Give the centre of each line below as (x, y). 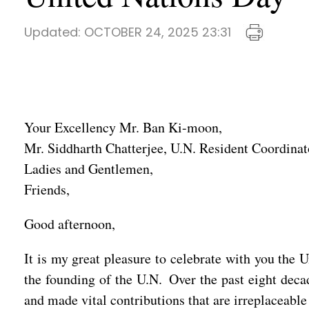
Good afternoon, (70, 224)
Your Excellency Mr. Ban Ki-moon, (123, 127)
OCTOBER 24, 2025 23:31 (158, 32)
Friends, (47, 189)
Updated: (54, 32)
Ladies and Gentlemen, (89, 169)
